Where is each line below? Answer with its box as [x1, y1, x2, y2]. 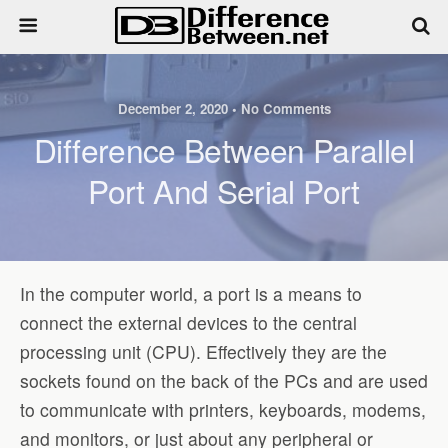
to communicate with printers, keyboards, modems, [20, 396, 426, 422]
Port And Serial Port [88, 168, 360, 213]
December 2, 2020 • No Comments [117, 99, 331, 118]
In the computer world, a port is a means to [20, 280, 362, 306]
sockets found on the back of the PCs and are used [20, 367, 428, 393]
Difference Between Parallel [34, 127, 414, 172]
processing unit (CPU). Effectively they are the [20, 338, 387, 364]
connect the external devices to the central [20, 309, 357, 335]
